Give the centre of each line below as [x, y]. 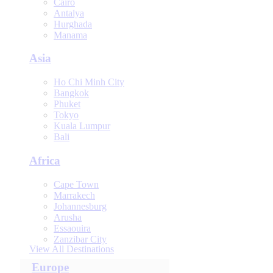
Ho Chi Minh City [89, 82]
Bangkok [71, 93]
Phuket [67, 104]
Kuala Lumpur [82, 126]
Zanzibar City [80, 239]
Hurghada [73, 24]
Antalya [69, 13]
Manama [70, 35]
